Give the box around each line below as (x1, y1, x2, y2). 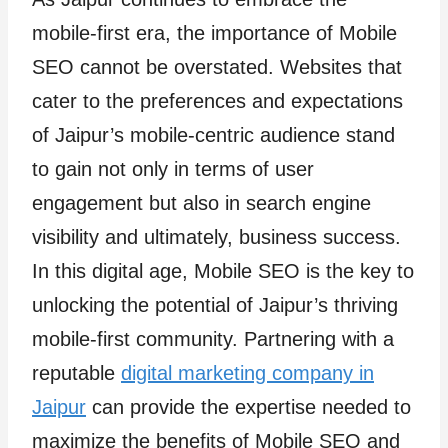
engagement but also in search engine (32, 192, 371, 214)
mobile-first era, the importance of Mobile (32, 22, 397, 44)
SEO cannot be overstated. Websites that (32, 56, 402, 78)
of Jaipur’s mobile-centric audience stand (32, 124, 395, 146)
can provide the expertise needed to (86, 396, 411, 418)
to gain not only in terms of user (32, 158, 314, 180)
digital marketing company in (121, 362, 374, 384)
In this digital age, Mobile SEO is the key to (32, 260, 414, 282)
